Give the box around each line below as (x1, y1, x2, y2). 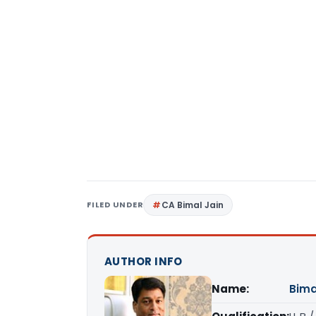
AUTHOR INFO (104, 254, 183, 269)
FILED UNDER (87, 199, 144, 211)
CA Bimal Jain (162, 199, 224, 212)
